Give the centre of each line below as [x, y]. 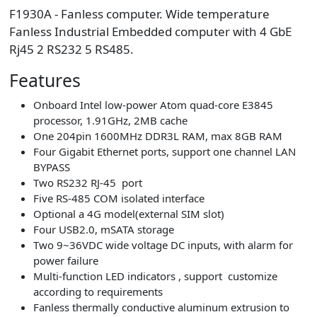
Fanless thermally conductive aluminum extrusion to [161, 307]
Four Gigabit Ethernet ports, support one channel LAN [164, 151]
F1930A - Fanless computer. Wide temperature [139, 14]
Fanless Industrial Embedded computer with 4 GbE [150, 32]
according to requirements [98, 291]
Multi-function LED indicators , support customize [155, 276]
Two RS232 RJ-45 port [87, 182]
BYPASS [51, 167]
